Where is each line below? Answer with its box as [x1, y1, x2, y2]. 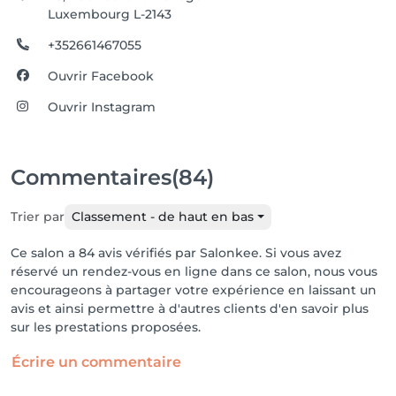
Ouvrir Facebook [48, 68, 155, 84]
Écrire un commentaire [11, 354, 181, 370]
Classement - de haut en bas [72, 209, 254, 225]
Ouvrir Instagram [48, 99, 156, 115]
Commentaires [11, 164, 171, 190]
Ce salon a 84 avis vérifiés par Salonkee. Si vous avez [11, 245, 341, 261]
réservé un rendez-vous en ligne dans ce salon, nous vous [11, 263, 377, 279]
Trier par [11, 209, 65, 225]
